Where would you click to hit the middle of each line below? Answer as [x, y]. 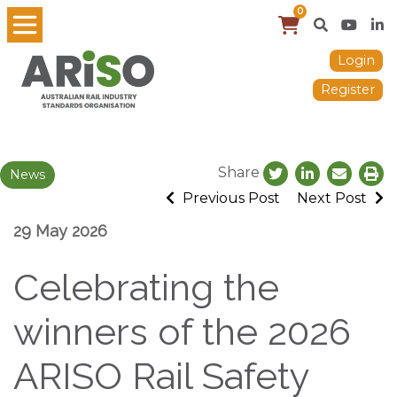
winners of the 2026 [182, 331]
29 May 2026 [60, 230]
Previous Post [230, 198]
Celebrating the [146, 287]
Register [348, 90]
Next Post [334, 198]
